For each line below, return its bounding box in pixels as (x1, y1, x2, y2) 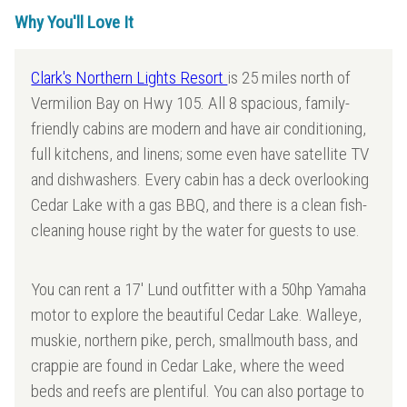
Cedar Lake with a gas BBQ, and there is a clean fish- (31, 194, 368, 215)
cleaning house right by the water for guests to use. (31, 219, 361, 241)
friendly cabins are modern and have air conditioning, (31, 117, 367, 139)
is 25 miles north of (227, 66, 352, 88)
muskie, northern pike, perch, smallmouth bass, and (31, 329, 359, 351)
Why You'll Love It (15, 11, 134, 33)
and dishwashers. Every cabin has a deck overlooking (31, 168, 370, 190)
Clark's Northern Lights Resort (31, 66, 228, 88)
